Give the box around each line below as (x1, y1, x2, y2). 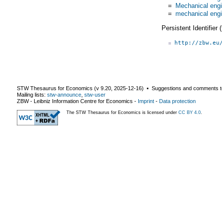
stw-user (84, 91, 106, 98)
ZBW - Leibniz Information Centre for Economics (17, 98, 133, 104)
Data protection (159, 98, 196, 104)
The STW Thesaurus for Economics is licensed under (66, 110, 178, 115)
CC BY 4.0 (178, 110, 201, 115)
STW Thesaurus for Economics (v (17, 85, 101, 91)
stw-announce (47, 91, 81, 98)
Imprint (138, 98, 154, 104)
